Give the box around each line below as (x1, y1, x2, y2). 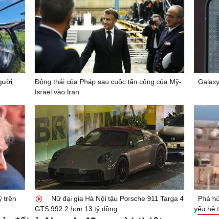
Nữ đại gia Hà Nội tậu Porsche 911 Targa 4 (49, 194, 184, 202)
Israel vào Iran (34, 88, 79, 96)
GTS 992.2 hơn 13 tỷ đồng (34, 204, 117, 213)
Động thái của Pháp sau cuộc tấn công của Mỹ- (34, 78, 181, 86)
